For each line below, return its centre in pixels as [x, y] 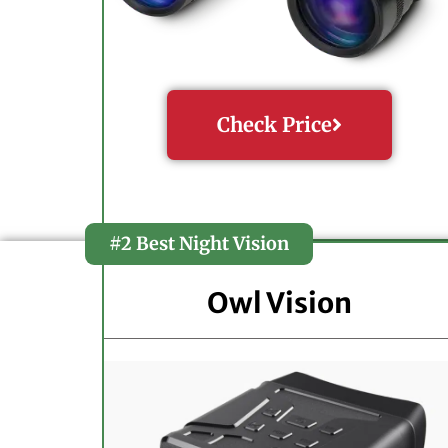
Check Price [275, 125]
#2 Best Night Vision [199, 243]
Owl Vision [280, 302]
